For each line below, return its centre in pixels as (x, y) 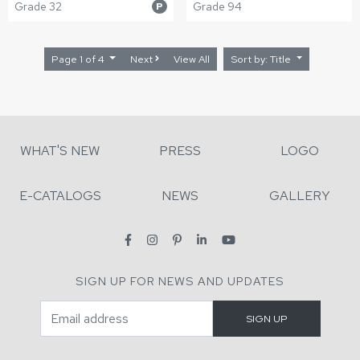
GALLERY (300, 196)
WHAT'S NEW (60, 151)
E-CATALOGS (60, 196)
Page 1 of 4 (79, 59)
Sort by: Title (282, 59)
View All (192, 59)
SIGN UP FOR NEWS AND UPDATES (180, 281)
